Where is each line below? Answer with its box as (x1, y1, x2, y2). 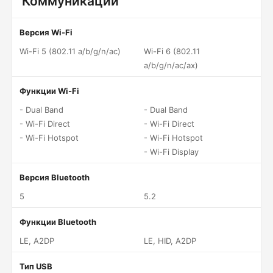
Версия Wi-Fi (19, 27, 73, 37)
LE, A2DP (19, 236, 54, 246)
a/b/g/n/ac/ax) (144, 60, 198, 70)
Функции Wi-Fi (19, 86, 79, 96)
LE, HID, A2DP (144, 236, 196, 246)
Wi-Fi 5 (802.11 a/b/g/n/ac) (19, 46, 121, 56)
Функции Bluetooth (19, 217, 96, 227)
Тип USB (19, 261, 52, 271)
